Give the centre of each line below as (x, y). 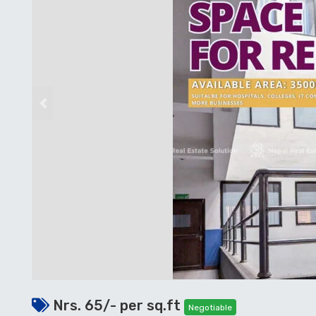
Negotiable (210, 307)
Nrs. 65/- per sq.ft (117, 305)
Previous (62, 111)
